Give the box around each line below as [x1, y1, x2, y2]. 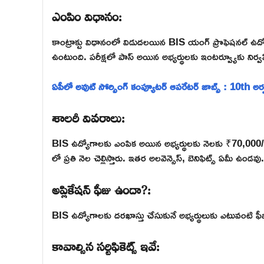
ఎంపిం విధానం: [52, 1, 122, 28]
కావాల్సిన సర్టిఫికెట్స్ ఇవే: [52, 231, 160, 258]
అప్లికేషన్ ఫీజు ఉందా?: [52, 174, 151, 202]
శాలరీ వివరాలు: [52, 103, 125, 130]
